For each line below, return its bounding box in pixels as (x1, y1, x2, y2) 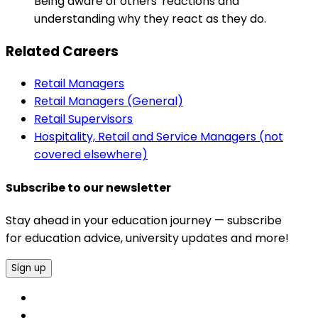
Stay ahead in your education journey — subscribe (6, 212, 282, 229)
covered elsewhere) (34, 146, 148, 163)
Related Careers (6, 41, 119, 61)
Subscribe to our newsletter (6, 179, 171, 196)
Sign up (11, 261, 46, 275)
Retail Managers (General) (34, 93, 183, 110)
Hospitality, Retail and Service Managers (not (34, 128, 283, 146)
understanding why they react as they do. (34, 11, 266, 28)
